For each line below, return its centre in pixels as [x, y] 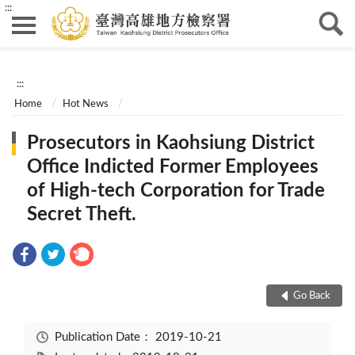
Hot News [86, 104]
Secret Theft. [82, 215]
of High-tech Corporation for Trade [176, 191]
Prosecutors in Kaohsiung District [171, 144]
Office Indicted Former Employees [173, 168]
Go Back [311, 296]
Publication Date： [105, 338]
